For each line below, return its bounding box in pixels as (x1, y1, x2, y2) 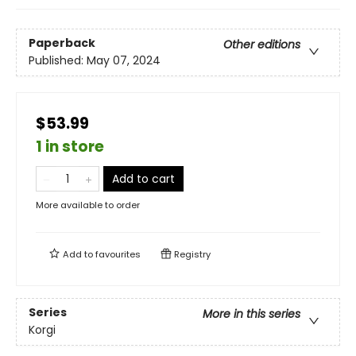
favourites (95, 248, 141, 261)
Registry (172, 248, 211, 261)
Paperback (29, 35, 95, 52)
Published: (29, 52, 87, 69)
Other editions (223, 37, 300, 53)
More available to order (36, 199, 140, 211)
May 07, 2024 (87, 52, 161, 69)
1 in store (36, 136, 104, 157)
